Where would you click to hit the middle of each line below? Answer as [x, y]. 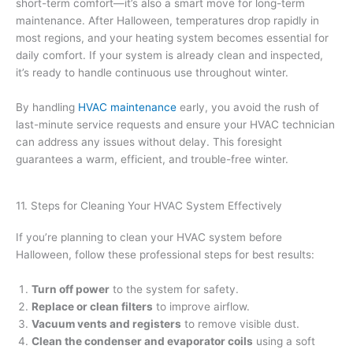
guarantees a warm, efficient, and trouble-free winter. [152, 159]
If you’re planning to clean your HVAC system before [149, 237]
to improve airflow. [201, 306]
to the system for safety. [174, 289]
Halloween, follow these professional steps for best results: [165, 254]
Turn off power [71, 289]
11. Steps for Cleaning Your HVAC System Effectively [149, 205]
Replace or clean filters [92, 306]
